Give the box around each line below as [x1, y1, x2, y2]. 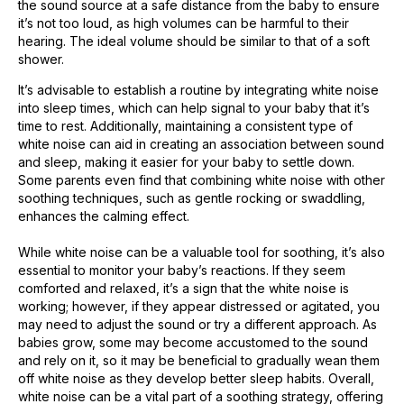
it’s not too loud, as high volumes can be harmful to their [18, 14, 349, 31]
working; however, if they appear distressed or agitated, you [18, 298, 380, 314]
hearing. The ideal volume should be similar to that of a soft [18, 32, 370, 49]
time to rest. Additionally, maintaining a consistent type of [18, 117, 353, 133]
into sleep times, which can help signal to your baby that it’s [18, 99, 370, 115]
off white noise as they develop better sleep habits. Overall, [18, 370, 374, 386]
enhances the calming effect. [18, 207, 189, 224]
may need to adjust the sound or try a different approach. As [18, 316, 377, 332]
